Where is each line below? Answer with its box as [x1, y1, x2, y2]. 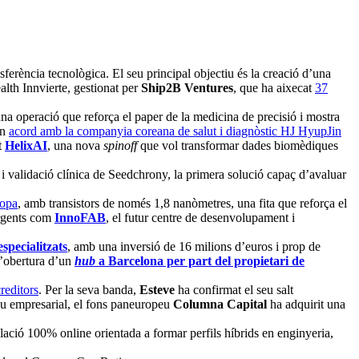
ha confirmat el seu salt [178, 283, 293, 297]
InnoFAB [54, 211, 106, 225]
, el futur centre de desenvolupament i [106, 211, 295, 225]
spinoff [103, 139, 140, 153]
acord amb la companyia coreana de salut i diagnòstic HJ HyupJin [9, 124, 341, 139]
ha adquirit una [267, 297, 345, 312]
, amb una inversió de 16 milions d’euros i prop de [67, 240, 321, 254]
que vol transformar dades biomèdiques [140, 139, 338, 153]
